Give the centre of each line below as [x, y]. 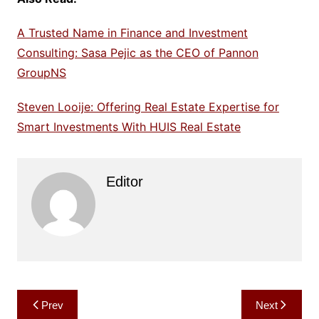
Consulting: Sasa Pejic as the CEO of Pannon [137, 53]
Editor [124, 182]
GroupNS [41, 73]
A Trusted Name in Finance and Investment [132, 33]
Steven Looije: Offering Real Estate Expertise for [148, 107]
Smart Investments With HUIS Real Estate [129, 127]
